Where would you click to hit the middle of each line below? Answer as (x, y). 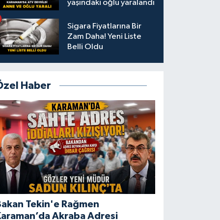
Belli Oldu (85, 47)
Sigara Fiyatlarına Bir (105, 27)
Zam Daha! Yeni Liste (105, 37)
